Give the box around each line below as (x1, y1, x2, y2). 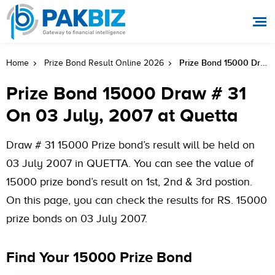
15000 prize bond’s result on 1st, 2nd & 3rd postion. (6, 176, 252, 188)
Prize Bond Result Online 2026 (44, 58, 164, 68)
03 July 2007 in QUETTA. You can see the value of (6, 157, 254, 169)
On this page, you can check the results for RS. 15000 (6, 194, 267, 206)
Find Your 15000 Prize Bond (6, 249, 192, 265)
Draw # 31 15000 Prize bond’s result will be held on (6, 139, 255, 151)
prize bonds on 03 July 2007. (6, 212, 147, 225)
